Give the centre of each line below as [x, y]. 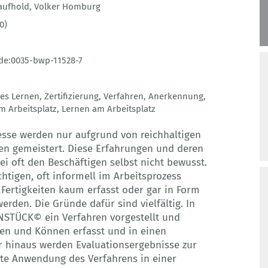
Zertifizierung [71, 97]
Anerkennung [176, 97]
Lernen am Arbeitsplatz [109, 109]
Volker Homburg [67, 7]
